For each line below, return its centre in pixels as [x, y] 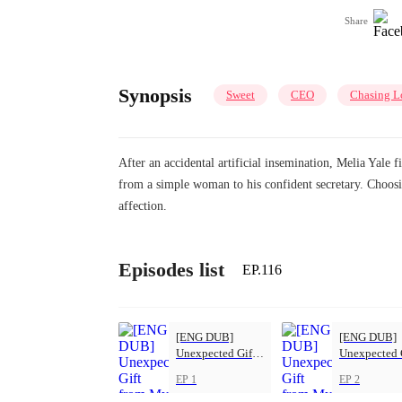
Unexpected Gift [216, 354]
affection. [143, 205]
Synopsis [155, 95]
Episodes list [171, 269]
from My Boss [210, 370]
